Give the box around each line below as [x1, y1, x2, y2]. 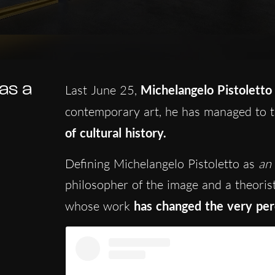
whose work [64, 198, 130, 214]
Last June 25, [64, 82, 141, 98]
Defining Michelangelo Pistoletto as [64, 156, 255, 172]
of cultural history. [64, 125, 166, 141]
